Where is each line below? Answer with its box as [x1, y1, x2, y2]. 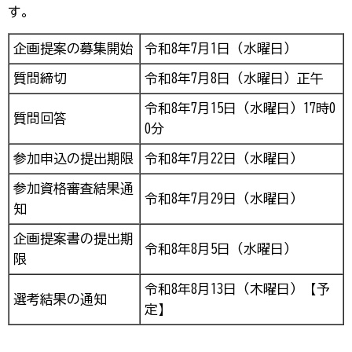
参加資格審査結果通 [13, 181, 134, 195]
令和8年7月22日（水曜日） [145, 151, 303, 165]
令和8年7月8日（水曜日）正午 [145, 71, 324, 85]
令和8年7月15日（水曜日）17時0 [145, 101, 335, 115]
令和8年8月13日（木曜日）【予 [145, 281, 330, 295]
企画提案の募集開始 [13, 41, 134, 55]
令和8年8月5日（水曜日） [145, 241, 297, 255]
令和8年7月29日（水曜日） [145, 191, 303, 205]
